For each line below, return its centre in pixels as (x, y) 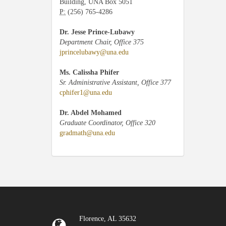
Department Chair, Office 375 (102, 42)
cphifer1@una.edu (86, 92)
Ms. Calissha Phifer (89, 72)
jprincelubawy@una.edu (94, 52)
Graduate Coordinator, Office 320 (107, 123)
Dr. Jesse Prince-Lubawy (97, 32)
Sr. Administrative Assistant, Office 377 (115, 82)
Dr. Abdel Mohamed (91, 112)
